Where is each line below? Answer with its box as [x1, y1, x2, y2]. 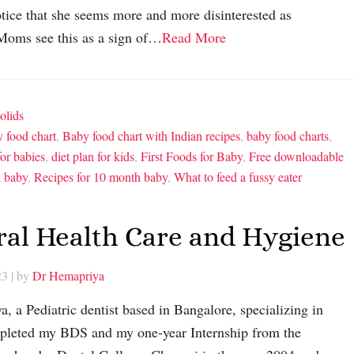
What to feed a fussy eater [174, 168, 302, 186]
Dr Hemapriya [32, 266, 104, 284]
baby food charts [247, 127, 329, 145]
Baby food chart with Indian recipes [62, 127, 240, 145]
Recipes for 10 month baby [34, 168, 168, 186]
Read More [162, 28, 226, 47]
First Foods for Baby [141, 148, 243, 165]
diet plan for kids [51, 148, 134, 165]
